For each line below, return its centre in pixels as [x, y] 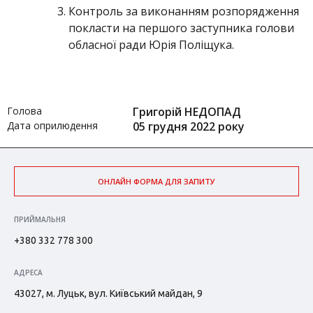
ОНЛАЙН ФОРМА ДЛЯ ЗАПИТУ [156, 181]
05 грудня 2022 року [189, 126]
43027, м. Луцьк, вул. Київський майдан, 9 [108, 293]
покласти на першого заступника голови [181, 28]
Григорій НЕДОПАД [187, 112]
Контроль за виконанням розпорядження [184, 11]
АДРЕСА [28, 272]
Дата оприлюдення [52, 125]
